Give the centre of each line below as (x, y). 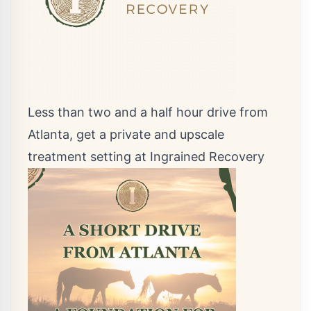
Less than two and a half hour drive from (148, 112)
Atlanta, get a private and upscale (126, 134)
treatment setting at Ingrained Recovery (146, 157)
